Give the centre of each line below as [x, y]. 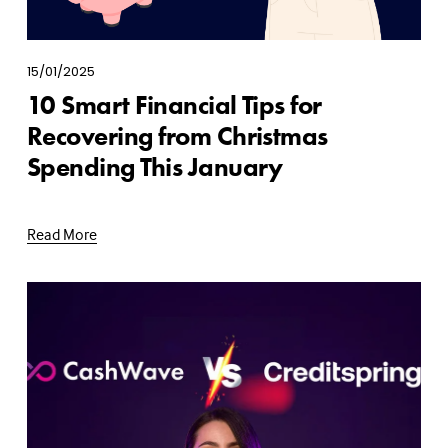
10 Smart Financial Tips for [174, 104]
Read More [61, 233]
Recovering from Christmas [177, 135]
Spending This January [154, 166]
